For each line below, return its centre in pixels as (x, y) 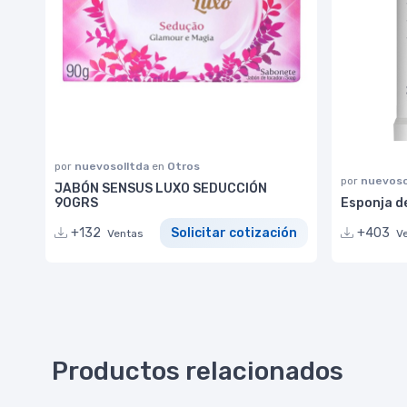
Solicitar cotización (234, 233)
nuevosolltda (113, 167)
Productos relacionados (198, 371)
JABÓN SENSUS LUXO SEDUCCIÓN (161, 189)
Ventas (125, 234)
